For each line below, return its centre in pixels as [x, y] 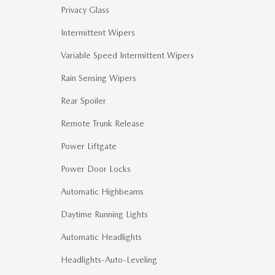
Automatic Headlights [101, 237]
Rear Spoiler [83, 101]
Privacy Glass [85, 10]
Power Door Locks [96, 169]
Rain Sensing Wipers [99, 78]
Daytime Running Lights [104, 214]
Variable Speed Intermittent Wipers [127, 55]
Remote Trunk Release [103, 123]
